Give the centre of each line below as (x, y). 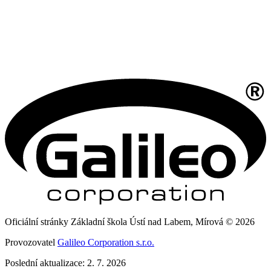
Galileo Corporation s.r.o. (106, 242)
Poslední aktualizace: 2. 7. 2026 (65, 263)
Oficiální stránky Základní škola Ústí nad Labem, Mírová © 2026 (130, 221)
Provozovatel (31, 242)
